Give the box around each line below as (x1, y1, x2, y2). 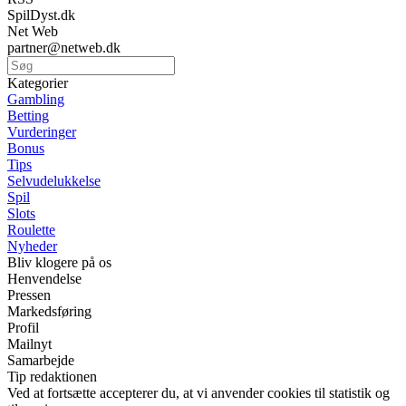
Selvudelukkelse (7, 173, 101, 189)
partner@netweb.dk (7, 40, 121, 56)
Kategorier (7, 75, 68, 92)
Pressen (7, 287, 51, 304)
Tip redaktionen (7, 369, 97, 385)
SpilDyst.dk (7, 7, 75, 24)
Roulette (7, 222, 55, 238)
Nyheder (7, 238, 57, 255)
